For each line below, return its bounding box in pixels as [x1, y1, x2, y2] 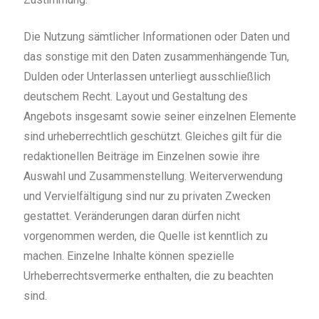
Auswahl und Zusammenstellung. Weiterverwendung [23, 169, 283, 184]
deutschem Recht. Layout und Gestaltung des [23, 90, 248, 104]
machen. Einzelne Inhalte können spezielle [23, 249, 234, 263]
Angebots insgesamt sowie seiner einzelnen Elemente [23, 110, 296, 124]
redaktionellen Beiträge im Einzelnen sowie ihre [23, 150, 260, 164]
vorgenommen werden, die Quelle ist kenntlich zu [23, 229, 268, 244]
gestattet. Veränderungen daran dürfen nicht [23, 209, 240, 224]
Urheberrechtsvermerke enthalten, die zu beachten [23, 269, 273, 283]
